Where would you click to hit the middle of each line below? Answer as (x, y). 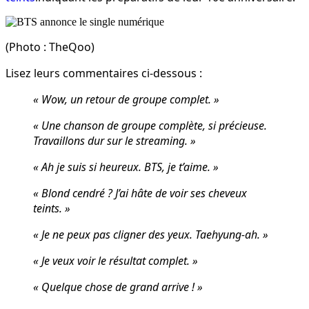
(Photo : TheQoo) (50, 47)
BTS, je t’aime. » (181, 167)
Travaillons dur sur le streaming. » (114, 140)
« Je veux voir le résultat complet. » (116, 260)
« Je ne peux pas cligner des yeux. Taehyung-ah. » (151, 234)
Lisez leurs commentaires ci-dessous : (104, 73)
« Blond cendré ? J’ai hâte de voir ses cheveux (140, 193)
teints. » (52, 208)
